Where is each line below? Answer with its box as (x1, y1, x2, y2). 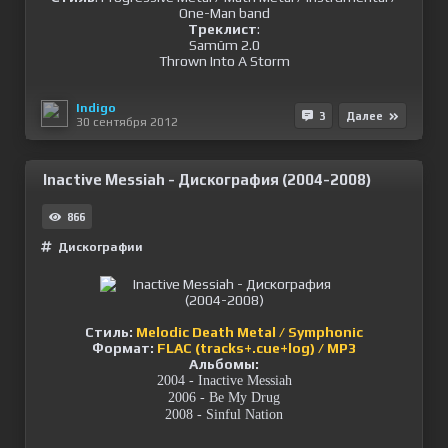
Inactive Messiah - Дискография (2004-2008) (43, 171, 371, 189)
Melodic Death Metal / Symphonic (136, 324, 363, 341)
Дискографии (58, 240, 143, 255)
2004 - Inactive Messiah (156, 373, 292, 389)
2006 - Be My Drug (168, 390, 280, 406)
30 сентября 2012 (76, 114, 178, 129)
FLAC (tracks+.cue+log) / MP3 (157, 340, 356, 357)
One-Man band (178, 5, 270, 22)
